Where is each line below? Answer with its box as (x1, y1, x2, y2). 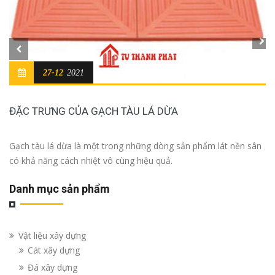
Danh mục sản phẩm (9, 182, 110, 195)
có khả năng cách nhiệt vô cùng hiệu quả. (9, 154, 172, 166)
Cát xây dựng (28, 244, 80, 256)
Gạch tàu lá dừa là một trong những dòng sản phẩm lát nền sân (9, 139, 261, 152)
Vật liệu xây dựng (18, 229, 86, 241)
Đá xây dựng (28, 261, 77, 273)
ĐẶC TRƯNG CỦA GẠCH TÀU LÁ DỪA (9, 104, 178, 117)
